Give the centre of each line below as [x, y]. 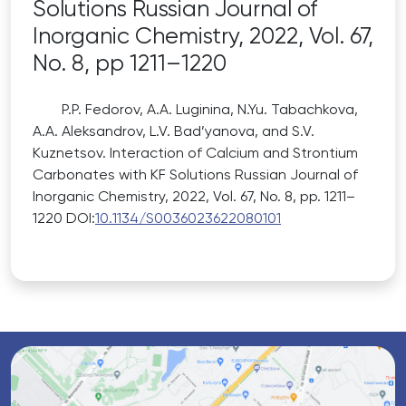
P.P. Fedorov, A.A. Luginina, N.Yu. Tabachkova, [210, 111]
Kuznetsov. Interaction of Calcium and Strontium [195, 155]
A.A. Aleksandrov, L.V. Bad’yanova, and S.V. [174, 133]
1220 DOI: [64, 220]
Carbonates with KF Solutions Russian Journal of [195, 176]
